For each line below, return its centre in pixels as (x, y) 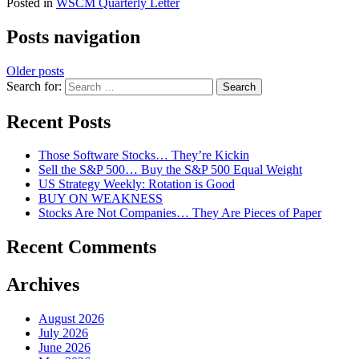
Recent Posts (58, 121)
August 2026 (71, 319)
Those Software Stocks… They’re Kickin (144, 155)
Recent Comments (81, 247)
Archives (43, 285)
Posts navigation (73, 36)
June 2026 (65, 348)
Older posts (35, 71)
